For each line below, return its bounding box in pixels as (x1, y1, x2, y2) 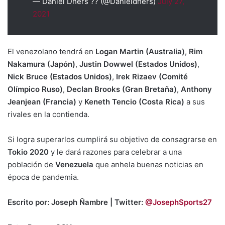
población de (8, 160, 55, 169)
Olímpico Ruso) (8, 84, 63, 94)
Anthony (181, 84, 212, 94)
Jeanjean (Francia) (8, 97, 76, 106)
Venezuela (55, 160, 93, 169)
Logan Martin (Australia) (95, 47, 185, 56)
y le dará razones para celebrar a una (49, 147, 182, 157)
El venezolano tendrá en (8, 47, 95, 56)
